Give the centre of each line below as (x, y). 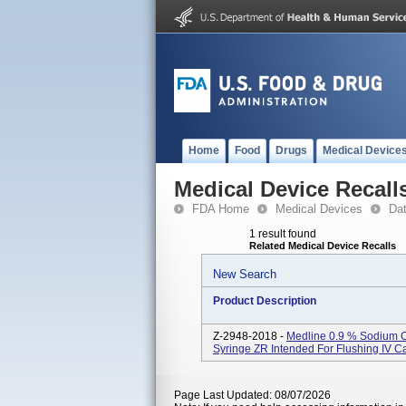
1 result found (283, 234)
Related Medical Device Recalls (323, 246)
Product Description (265, 301)
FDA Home (221, 209)
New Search (245, 274)
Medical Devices (319, 209)
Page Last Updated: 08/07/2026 (252, 395)
